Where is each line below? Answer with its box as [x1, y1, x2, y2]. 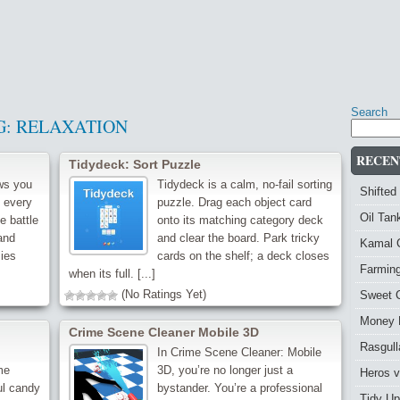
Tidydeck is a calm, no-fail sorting [156, 178, 332, 191]
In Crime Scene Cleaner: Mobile [156, 346, 321, 359]
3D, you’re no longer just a [156, 363, 293, 377]
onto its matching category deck [156, 213, 323, 227]
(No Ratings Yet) [118, 287, 206, 301]
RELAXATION [16, 114, 128, 138]
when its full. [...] [69, 267, 155, 280]
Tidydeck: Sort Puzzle [69, 157, 201, 171]
